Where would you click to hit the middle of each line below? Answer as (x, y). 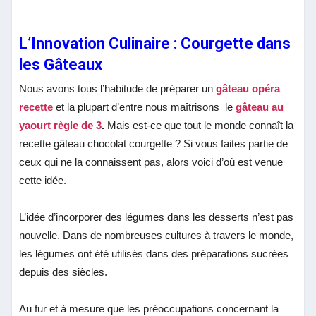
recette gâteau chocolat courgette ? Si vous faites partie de (154, 143)
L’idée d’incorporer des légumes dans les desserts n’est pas (157, 217)
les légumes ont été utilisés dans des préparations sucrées (154, 253)
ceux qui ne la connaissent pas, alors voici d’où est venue (151, 162)
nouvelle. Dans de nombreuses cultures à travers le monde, (157, 235)
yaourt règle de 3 (61, 125)
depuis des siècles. (63, 272)
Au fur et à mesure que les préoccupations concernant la (149, 308)
